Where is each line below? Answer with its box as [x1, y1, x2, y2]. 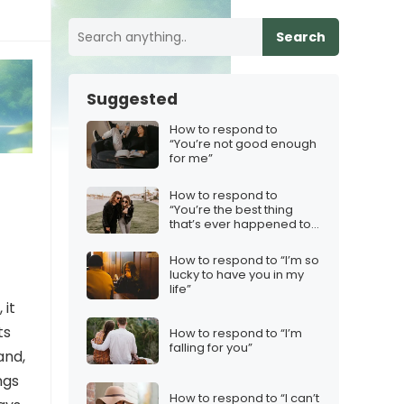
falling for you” [170, 338, 252, 356]
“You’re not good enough [170, 135, 317, 153]
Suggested [87, 88, 178, 110]
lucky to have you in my [170, 266, 304, 284]
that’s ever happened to [170, 215, 311, 233]
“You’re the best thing [170, 200, 293, 218]
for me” [170, 150, 213, 168]
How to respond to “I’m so [170, 252, 319, 270]
